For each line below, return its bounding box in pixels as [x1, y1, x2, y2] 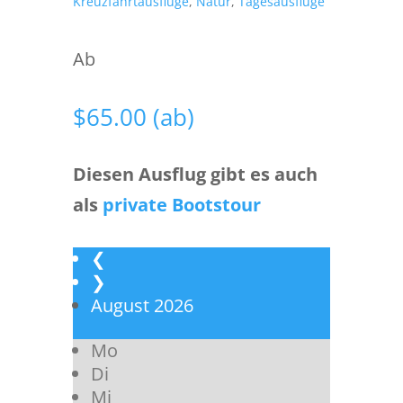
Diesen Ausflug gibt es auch [72, 162, 318, 186]
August [90, 293, 149, 318]
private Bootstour [102, 193, 261, 217]
